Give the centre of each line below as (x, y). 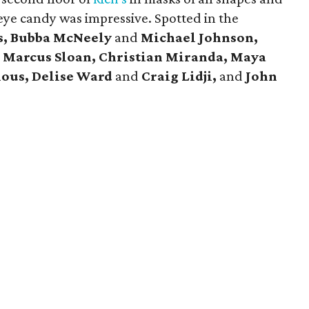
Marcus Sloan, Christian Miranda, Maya (135, 57)
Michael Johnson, (200, 37)
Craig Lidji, (181, 76)
